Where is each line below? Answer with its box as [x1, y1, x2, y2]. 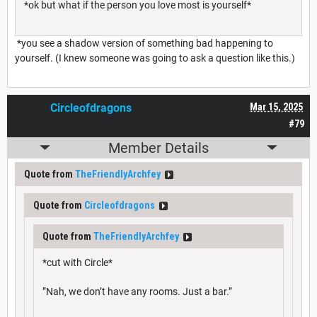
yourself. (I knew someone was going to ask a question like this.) [15, 52, 295, 64]
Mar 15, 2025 [250, 100, 303, 113]
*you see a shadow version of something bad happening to [15, 37, 273, 49]
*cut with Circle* [42, 256, 113, 268]
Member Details [108, 139, 209, 156]
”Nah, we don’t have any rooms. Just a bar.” [42, 285, 232, 297]
